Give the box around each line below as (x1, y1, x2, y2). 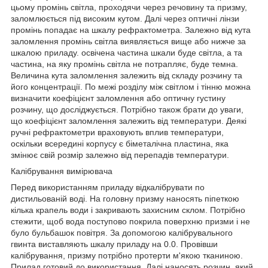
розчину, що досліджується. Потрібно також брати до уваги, (11, 104, 243, 114)
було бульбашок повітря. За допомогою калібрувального (11, 227, 233, 237)
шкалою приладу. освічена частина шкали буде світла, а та (11, 47, 242, 57)
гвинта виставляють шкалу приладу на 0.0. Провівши (11, 239, 218, 249)
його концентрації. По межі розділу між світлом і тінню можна (11, 81, 251, 92)
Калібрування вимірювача (11, 166, 112, 176)
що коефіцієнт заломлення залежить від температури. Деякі (11, 115, 246, 126)
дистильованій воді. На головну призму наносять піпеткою (11, 193, 239, 203)
